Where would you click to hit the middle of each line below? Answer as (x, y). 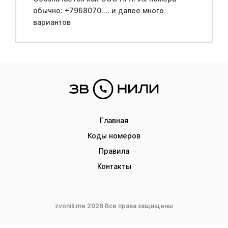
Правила (114, 151)
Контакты (114, 166)
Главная (114, 120)
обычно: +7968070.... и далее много (49, 10)
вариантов (52, 22)
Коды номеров (114, 136)
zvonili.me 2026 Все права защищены (114, 206)
